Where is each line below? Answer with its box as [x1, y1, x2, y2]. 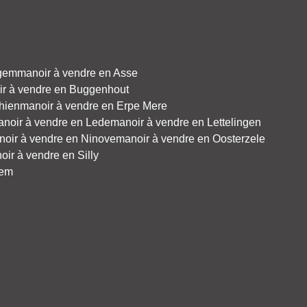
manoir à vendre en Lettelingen [110, 116, 261, 128]
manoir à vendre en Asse [17, 66, 138, 79]
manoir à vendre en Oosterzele [116, 132, 265, 145]
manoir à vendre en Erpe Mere [20, 99, 167, 112]
